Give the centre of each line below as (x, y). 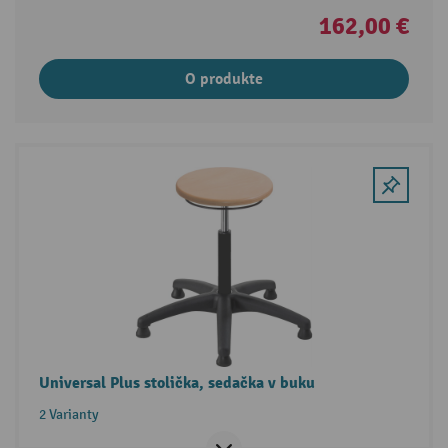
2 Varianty (68, 414)
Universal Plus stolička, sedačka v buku (176, 382)
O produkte (224, 79)
